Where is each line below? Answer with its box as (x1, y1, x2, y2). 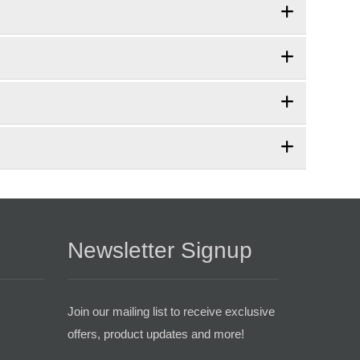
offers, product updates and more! (67, 326, 244, 341)
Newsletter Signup (67, 237, 252, 263)
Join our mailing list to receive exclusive (67, 304, 275, 318)
